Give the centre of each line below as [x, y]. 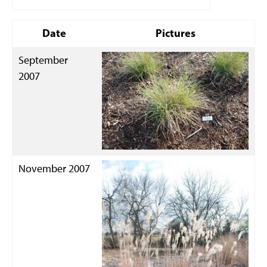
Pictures [175, 33]
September [43, 60]
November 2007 [54, 168]
